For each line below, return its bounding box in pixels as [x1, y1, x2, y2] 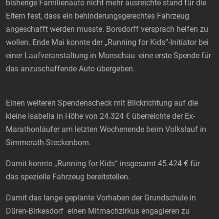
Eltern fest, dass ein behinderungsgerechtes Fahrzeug [6, 11, 189, 21]
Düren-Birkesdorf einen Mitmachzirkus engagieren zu [6, 206, 190, 216]
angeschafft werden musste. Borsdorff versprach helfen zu [6, 24, 208, 34]
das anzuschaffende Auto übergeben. [6, 64, 135, 74]
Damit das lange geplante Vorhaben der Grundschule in [6, 193, 196, 203]
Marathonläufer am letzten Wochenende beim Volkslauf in [6, 125, 208, 134]
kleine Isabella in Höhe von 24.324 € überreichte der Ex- [6, 111, 195, 121]
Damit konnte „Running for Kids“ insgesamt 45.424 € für [6, 159, 200, 169]
